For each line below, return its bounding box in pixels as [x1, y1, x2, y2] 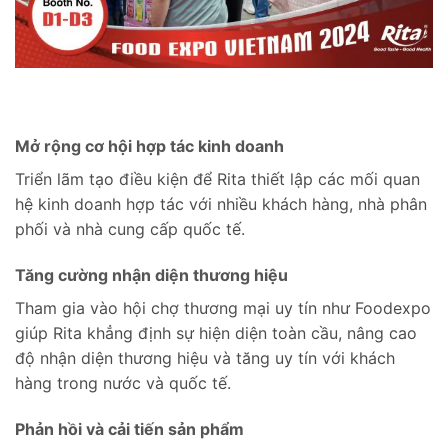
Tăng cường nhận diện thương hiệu [15, 265, 288, 286]
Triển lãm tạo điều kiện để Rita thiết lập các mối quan [15, 169, 420, 190]
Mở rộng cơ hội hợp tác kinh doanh [15, 136, 284, 157]
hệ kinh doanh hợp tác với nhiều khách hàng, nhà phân [15, 194, 427, 215]
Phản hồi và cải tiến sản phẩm [15, 418, 244, 439]
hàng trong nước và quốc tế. [15, 373, 231, 394]
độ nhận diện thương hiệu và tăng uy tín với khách [15, 348, 395, 369]
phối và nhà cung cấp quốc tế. [15, 219, 245, 240]
